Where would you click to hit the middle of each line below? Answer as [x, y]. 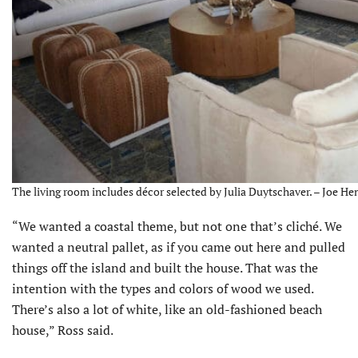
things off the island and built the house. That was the [165, 268]
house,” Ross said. [63, 330]
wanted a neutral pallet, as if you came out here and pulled [179, 247]
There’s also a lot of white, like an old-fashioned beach [167, 310]
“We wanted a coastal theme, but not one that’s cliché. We [177, 227]
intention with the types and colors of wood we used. [163, 289]
